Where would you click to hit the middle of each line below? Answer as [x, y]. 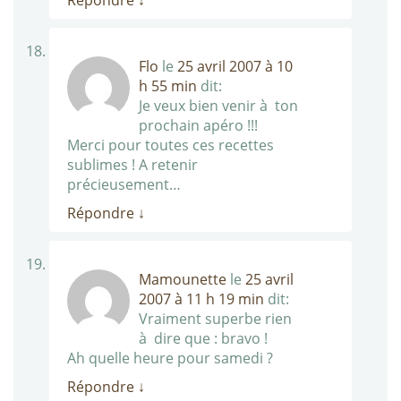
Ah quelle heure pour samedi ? [170, 358]
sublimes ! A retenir [132, 165]
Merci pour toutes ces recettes [171, 145]
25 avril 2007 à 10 [235, 67]
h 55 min [168, 86]
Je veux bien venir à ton [218, 106]
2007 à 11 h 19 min [201, 299]
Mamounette [183, 280]
